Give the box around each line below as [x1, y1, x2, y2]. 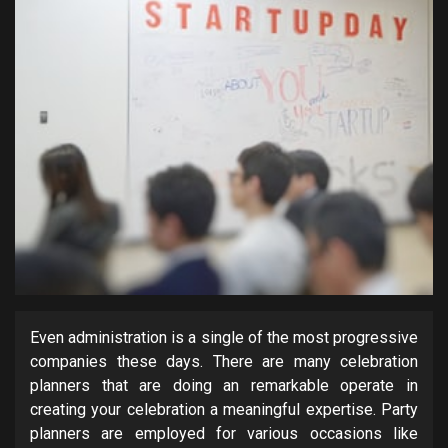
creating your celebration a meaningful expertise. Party [30, 399, 418, 419]
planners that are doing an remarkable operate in [30, 375, 418, 395]
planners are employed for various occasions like [30, 423, 418, 443]
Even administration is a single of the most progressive [30, 327, 418, 347]
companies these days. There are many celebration [30, 351, 418, 371]
